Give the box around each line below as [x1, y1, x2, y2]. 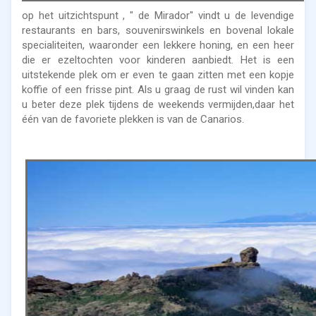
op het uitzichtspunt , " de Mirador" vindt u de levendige [22, 9, 294, 23]
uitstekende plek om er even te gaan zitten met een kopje [22, 68, 294, 82]
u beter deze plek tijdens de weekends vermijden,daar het [22, 98, 294, 111]
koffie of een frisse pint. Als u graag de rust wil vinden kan [22, 83, 294, 97]
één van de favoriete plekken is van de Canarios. [22, 113, 244, 126]
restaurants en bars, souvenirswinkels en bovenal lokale [22, 24, 294, 37]
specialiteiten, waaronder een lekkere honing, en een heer [22, 39, 294, 52]
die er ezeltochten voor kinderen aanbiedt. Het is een [22, 54, 294, 67]
